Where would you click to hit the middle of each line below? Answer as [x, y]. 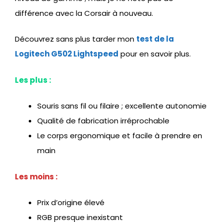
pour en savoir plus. [155, 54]
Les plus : [33, 80]
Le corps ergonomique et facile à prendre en [120, 136]
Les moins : [36, 176]
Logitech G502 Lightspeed [67, 54]
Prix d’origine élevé [71, 203]
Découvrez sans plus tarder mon [76, 39]
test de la [155, 39]
